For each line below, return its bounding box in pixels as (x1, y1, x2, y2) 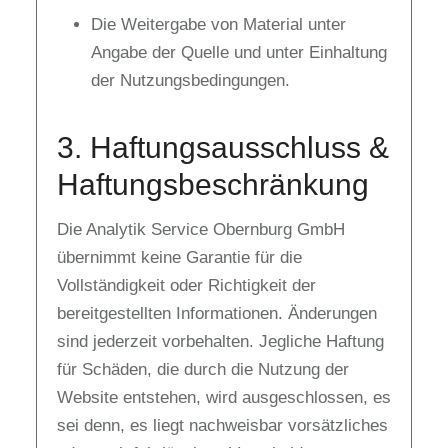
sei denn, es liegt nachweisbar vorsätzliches (57, 415, 388, 435)
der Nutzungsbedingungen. (91, 71, 290, 90)
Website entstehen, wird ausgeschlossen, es (57, 387, 391, 407)
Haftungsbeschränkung (57, 168, 369, 201)
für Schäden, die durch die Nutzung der (57, 359, 349, 379)
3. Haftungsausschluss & (57, 131, 389, 164)
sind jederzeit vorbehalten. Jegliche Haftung (57, 331, 384, 351)
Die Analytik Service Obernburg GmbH (57, 219, 345, 239)
